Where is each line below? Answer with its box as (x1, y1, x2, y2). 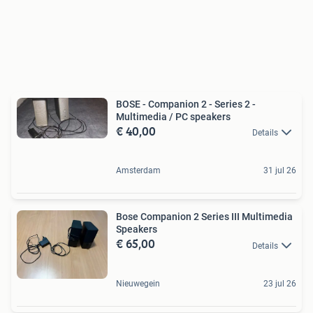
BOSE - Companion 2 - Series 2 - (116, 99, 143, 110)
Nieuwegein (116, 278, 160, 289)
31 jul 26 (263, 166, 296, 176)
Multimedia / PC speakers (116, 111, 231, 122)
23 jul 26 (263, 278, 296, 289)
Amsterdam (116, 166, 161, 176)
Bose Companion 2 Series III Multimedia (116, 211, 293, 223)
